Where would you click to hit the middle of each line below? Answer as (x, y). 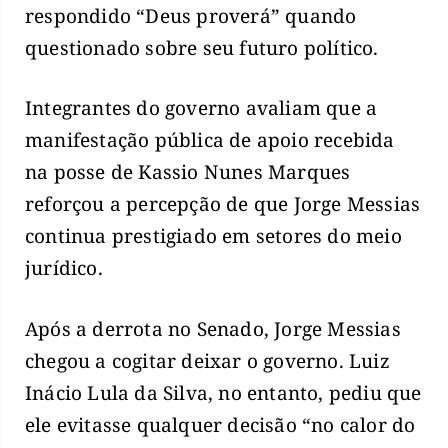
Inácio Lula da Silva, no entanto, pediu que (223, 392)
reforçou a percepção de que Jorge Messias (223, 204)
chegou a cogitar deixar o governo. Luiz (207, 360)
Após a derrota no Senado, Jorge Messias (213, 328)
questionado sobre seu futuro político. (202, 47)
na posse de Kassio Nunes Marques (188, 172)
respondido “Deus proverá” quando (191, 15)
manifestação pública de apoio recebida (210, 140)
